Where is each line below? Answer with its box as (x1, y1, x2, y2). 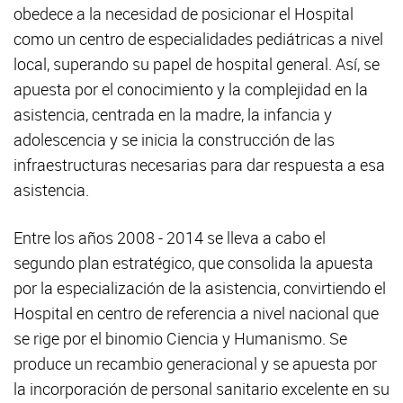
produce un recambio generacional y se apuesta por (13, 353, 377, 375)
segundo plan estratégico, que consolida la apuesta (13, 252, 373, 274)
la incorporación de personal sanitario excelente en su (13, 378, 390, 400)
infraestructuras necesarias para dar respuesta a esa (13, 154, 385, 176)
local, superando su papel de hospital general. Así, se (13, 53, 380, 76)
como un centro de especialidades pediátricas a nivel (13, 28, 383, 50)
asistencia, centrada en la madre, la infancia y (13, 103, 332, 126)
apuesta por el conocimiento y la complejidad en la (13, 78, 368, 101)
